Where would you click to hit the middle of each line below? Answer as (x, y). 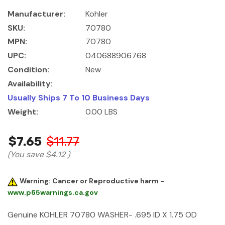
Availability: (30, 84)
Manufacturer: (36, 14)
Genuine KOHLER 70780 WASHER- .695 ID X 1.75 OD (102, 214)
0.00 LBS (101, 112)
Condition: (28, 70)
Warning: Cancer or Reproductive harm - (92, 181)
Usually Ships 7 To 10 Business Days (79, 98)
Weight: (23, 112)
